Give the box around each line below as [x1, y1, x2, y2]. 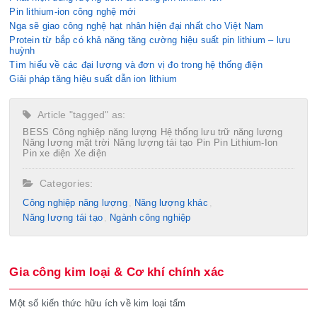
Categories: [33, 178, 93, 190]
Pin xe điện [23, 148, 71, 159]
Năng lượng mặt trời [23, 137, 110, 149]
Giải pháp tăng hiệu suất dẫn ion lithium [9, 74, 178, 85]
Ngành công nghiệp [110, 212, 191, 224]
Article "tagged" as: [31, 109, 126, 121]
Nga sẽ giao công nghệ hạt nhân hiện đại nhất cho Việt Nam [9, 21, 264, 32]
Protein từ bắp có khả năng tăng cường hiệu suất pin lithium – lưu [9, 35, 291, 46]
